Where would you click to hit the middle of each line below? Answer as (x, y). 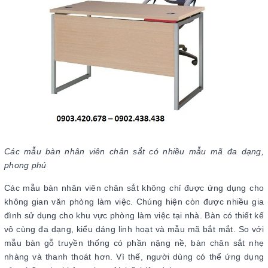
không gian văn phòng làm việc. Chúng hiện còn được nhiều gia (134, 202)
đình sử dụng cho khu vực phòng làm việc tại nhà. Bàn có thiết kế (134, 215)
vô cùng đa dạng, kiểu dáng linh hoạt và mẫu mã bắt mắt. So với (134, 229)
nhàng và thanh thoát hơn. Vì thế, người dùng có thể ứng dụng (134, 257)
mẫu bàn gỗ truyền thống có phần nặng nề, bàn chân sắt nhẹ (134, 243)
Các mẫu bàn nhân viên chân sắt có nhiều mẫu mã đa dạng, (134, 151)
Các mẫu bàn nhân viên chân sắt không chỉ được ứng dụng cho (134, 188)
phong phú (25, 165)
